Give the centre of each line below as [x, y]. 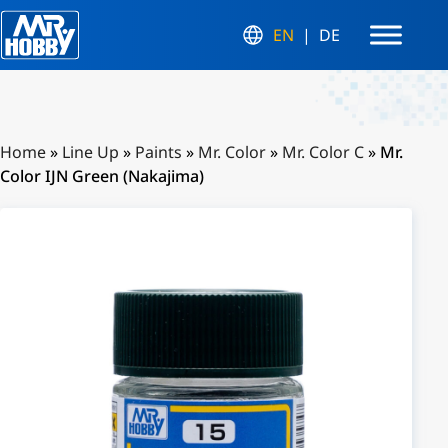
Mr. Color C [323, 152]
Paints [158, 152]
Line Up [90, 152]
